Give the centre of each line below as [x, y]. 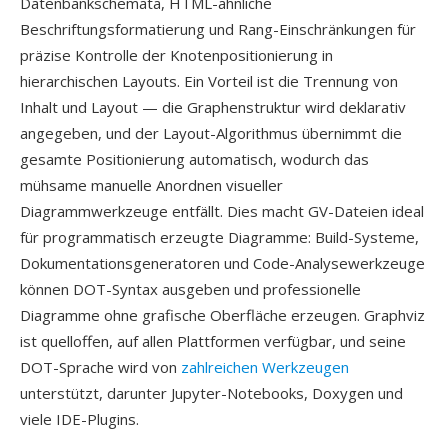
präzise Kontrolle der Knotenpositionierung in [176, 55]
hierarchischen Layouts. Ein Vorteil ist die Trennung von [209, 81]
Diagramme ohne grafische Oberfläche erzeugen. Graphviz [222, 315]
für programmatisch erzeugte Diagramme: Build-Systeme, [219, 237]
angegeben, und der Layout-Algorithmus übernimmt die [211, 133]
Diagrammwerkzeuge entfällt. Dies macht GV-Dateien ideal [222, 211]
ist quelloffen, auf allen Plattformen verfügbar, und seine [213, 341]
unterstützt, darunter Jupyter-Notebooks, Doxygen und [211, 393]
